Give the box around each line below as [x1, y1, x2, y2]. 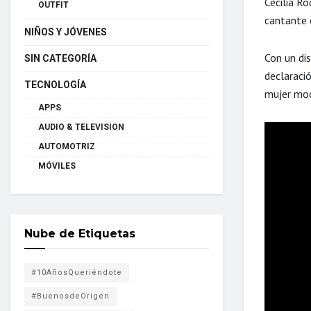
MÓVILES [38, 161, 76, 171]
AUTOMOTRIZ [38, 142, 95, 151]
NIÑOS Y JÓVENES [24, 26, 107, 37]
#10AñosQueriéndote [31, 268, 122, 277]
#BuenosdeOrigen [31, 292, 110, 301]
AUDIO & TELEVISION [38, 122, 124, 132]
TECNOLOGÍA [24, 79, 86, 90]
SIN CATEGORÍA [24, 53, 96, 64]
